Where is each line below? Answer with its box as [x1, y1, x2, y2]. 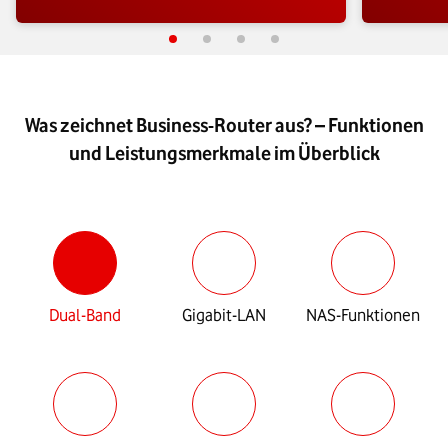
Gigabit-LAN [182, 305, 266, 326]
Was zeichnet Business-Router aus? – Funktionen [24, 114, 424, 137]
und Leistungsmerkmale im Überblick [68, 142, 380, 165]
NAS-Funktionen [305, 305, 420, 326]
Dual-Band [49, 305, 122, 326]
